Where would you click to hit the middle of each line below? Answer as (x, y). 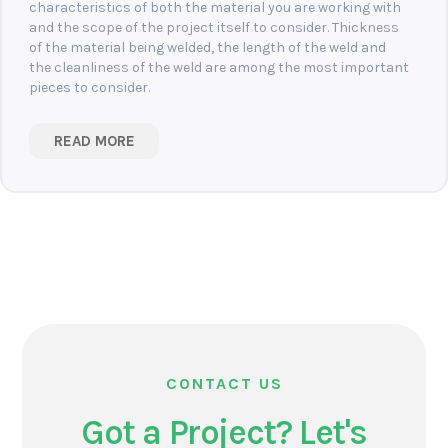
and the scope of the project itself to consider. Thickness (214, 28)
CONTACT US (224, 384)
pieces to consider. (89, 88)
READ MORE (94, 141)
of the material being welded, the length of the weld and (207, 48)
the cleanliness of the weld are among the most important (219, 68)
